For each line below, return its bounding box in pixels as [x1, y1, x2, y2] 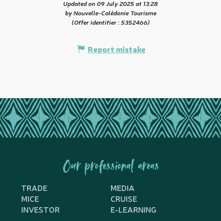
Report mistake [87, 43, 146, 55]
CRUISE [110, 193, 137, 204]
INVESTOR [21, 204, 60, 215]
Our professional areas [62, 157, 159, 178]
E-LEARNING [110, 204, 156, 215]
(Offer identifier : [71, 18, 121, 27]
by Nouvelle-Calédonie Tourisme [65, 8, 156, 17]
